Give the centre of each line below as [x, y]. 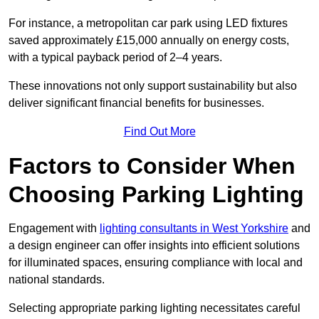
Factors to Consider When [152, 166]
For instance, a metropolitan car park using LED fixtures [148, 23]
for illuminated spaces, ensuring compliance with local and [156, 263]
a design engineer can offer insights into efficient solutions [154, 246]
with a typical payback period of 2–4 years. [115, 58]
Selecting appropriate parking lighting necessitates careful [155, 308]
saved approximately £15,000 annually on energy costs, [149, 41]
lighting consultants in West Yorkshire [194, 229]
